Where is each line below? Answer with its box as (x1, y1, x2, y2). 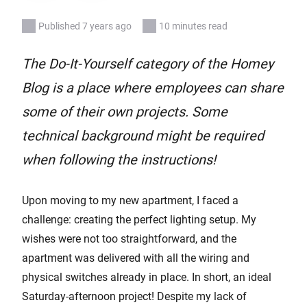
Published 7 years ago (38, 21, 132, 32)
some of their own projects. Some (22, 103, 228, 120)
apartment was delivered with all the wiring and (22, 251, 249, 265)
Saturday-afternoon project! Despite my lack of (22, 290, 247, 303)
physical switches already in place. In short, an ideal (22, 271, 271, 284)
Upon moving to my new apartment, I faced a (22, 194, 238, 207)
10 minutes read (159, 21, 228, 32)
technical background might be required (22, 127, 264, 144)
